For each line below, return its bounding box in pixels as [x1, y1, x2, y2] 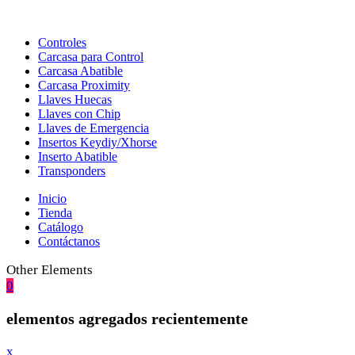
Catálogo [38, 220, 83, 234]
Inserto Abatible [38, 150, 117, 163]
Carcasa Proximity [38, 78, 130, 92]
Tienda [38, 206, 72, 219]
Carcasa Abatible [38, 64, 123, 78]
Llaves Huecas [38, 93, 112, 106]
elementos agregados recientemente [6, 309, 248, 327]
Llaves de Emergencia [38, 121, 149, 135]
